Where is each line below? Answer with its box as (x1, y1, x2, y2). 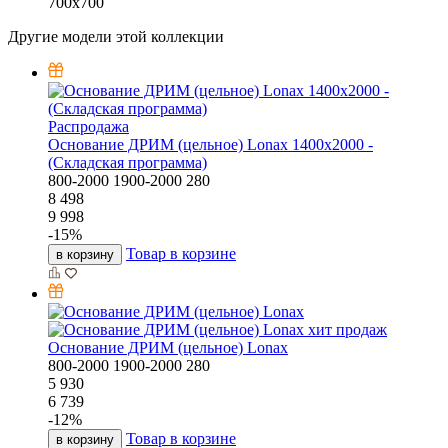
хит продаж (308, 321, 387, 339)
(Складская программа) (48, 154, 207, 172)
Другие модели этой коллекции (8, 28, 224, 46)
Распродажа (48, 118, 129, 136)
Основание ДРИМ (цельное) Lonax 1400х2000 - (48, 136, 373, 154)
